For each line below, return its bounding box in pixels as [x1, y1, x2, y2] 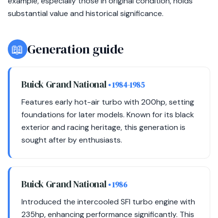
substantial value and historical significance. [8, 8, 163, 18]
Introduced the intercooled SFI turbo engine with [21, 197, 195, 207]
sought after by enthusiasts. [21, 135, 122, 145]
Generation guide [27, 40, 124, 58]
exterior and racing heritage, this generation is [21, 122, 185, 132]
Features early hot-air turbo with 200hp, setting [21, 97, 194, 107]
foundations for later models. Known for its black [21, 109, 194, 120]
